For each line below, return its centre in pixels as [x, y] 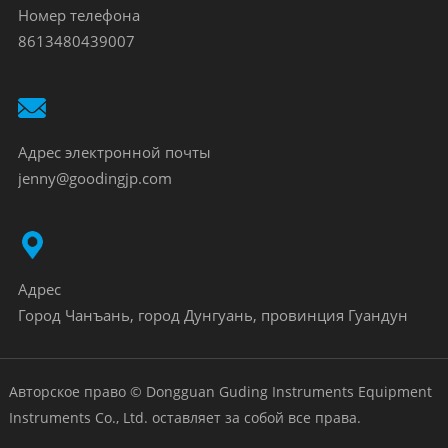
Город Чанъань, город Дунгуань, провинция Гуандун [212, 315]
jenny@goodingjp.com [94, 178]
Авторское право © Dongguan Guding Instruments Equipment [220, 392]
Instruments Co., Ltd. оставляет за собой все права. [184, 418]
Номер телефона [78, 15]
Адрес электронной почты [114, 152]
